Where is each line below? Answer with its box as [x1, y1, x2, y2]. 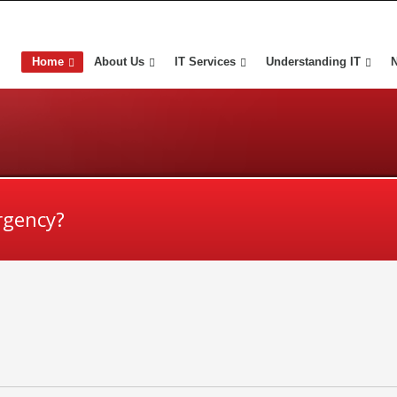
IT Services [175, 55, 236, 68]
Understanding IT [266, 55, 361, 68]
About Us [94, 55, 144, 68]
